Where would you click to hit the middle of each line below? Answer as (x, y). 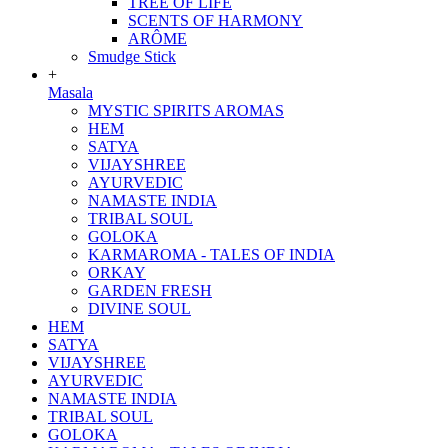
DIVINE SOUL (139, 308)
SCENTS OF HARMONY (215, 20)
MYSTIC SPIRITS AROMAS (186, 110)
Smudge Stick (132, 56)
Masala (70, 92)
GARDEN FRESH (150, 290)
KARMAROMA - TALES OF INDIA (211, 254)
